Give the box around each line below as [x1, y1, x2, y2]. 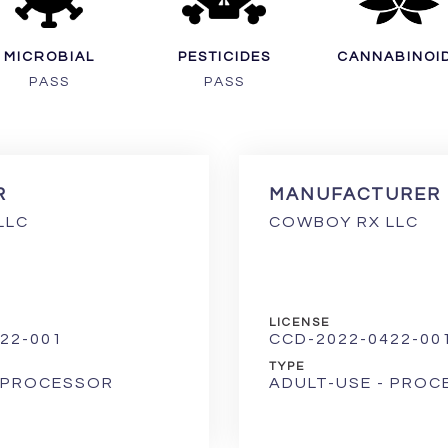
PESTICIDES [177, 50, 271, 64]
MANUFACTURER [269, 185, 441, 204]
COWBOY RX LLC [269, 214, 419, 230]
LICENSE [269, 316, 330, 329]
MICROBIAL [3, 50, 95, 64]
